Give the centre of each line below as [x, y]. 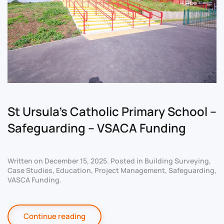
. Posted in [126, 161]
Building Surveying [177, 161]
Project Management [130, 170]
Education [73, 170]
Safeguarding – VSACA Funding [97, 128]
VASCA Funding [33, 180]
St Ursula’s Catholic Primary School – [112, 111]
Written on [26, 161]
